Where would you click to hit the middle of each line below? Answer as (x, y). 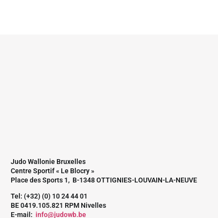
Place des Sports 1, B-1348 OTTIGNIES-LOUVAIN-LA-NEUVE (104, 180)
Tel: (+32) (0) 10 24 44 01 (49, 196)
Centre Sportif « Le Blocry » (53, 171)
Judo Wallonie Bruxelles (49, 162)
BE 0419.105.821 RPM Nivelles (58, 206)
